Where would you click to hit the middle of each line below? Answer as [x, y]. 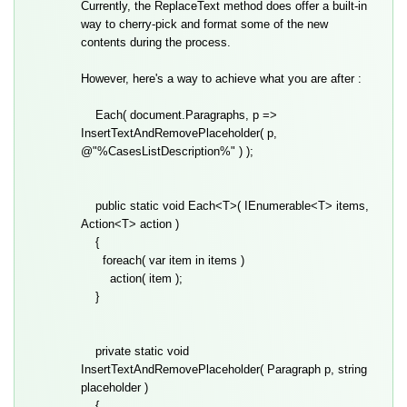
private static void [134, 352]
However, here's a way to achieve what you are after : [221, 79]
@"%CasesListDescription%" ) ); [167, 152]
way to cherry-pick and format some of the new [204, 25]
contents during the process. [155, 43]
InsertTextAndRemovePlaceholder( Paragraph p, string [223, 370]
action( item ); [131, 279]
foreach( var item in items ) [162, 261]
